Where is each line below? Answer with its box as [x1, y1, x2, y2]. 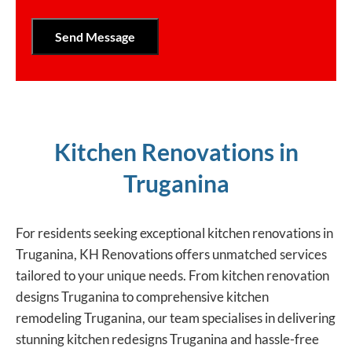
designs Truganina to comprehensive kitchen [16, 288, 269, 306]
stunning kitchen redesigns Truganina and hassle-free [16, 331, 319, 348]
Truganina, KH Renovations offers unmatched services [16, 246, 327, 263]
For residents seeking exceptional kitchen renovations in [16, 225, 333, 242]
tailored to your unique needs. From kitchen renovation [16, 267, 329, 284]
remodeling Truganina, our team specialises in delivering [16, 310, 335, 327]
